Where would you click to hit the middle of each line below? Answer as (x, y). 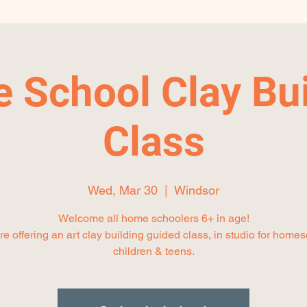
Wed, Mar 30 (123, 190)
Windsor (197, 190)
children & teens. (153, 251)
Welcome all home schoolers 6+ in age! (153, 218)
